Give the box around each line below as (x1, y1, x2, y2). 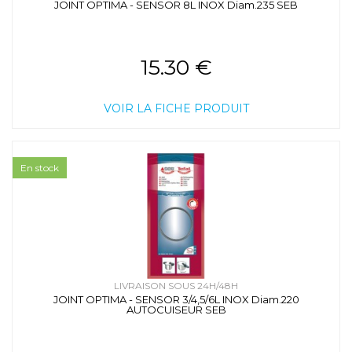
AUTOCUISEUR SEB (126, 303, 226, 317)
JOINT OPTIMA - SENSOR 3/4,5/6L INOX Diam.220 (53, 293, 299, 306)
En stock (20, 162, 59, 174)
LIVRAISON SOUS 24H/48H (114, 280, 238, 292)
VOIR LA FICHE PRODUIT (103, 101, 249, 116)
